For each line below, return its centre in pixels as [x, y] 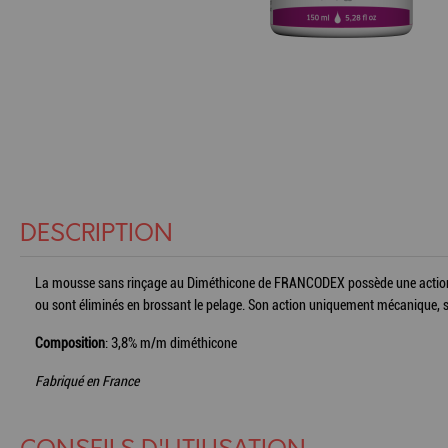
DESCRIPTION [96, 233]
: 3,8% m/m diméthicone [171, 342]
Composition [70, 342]
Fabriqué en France [87, 380]
